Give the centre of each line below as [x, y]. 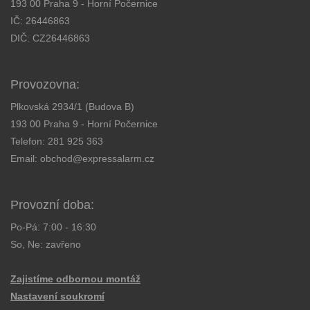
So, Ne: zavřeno [46, 245]
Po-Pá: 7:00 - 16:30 [53, 227]
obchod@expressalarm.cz [97, 159]
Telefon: [29, 142]
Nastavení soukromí [57, 297]
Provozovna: [45, 85]
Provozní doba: [52, 205]
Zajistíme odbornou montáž [75, 279]
